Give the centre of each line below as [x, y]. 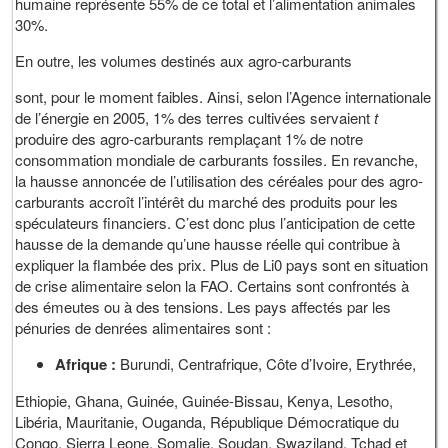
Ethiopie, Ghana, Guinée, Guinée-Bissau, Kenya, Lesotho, [206, 400]
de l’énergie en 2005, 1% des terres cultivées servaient [195, 117]
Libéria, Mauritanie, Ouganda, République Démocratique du [209, 421]
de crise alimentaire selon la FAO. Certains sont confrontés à [212, 285]
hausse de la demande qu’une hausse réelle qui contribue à [208, 243]
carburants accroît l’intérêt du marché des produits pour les [207, 201]
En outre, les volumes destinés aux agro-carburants [184, 60]
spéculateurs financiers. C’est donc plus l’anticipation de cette [215, 222]
